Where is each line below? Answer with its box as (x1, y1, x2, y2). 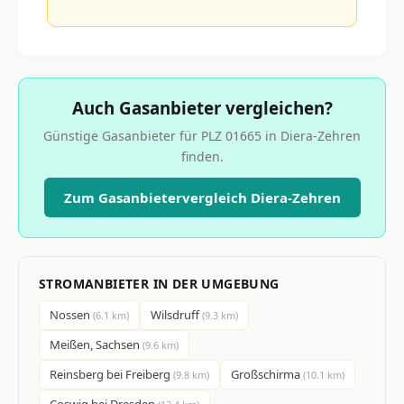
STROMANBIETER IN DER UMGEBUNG (39, 274, 280, 292)
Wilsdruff (151, 306, 202, 323)
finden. (180, 147, 224, 165)
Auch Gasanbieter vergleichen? (71, 96, 333, 119)
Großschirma (231, 365, 303, 382)
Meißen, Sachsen (50, 335, 142, 353)
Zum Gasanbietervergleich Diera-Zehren (63, 188, 341, 207)
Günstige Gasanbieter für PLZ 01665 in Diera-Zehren (43, 126, 361, 144)
